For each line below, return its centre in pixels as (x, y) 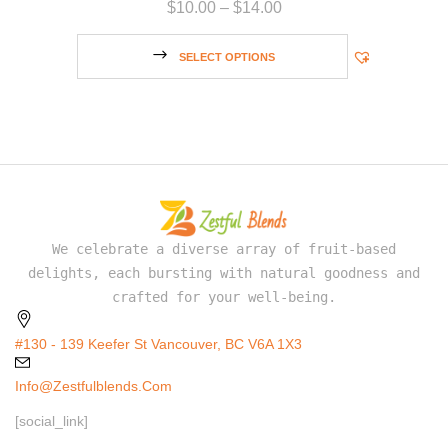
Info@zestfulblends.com (93, 385)
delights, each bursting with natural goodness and (224, 272)
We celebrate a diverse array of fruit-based (224, 248)
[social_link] (51, 420)
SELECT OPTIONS (226, 56)
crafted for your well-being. (224, 296)
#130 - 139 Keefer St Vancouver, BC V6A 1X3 (158, 343)
